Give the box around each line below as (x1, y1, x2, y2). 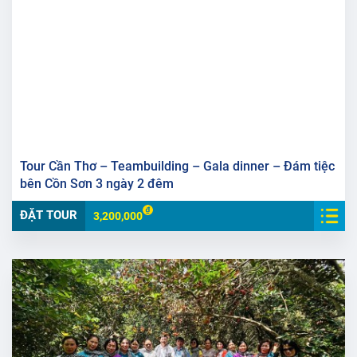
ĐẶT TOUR (20, 207, 77, 222)
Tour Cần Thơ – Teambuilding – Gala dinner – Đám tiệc (20, 158, 335, 174)
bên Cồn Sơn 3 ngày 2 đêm (20, 175, 174, 191)
